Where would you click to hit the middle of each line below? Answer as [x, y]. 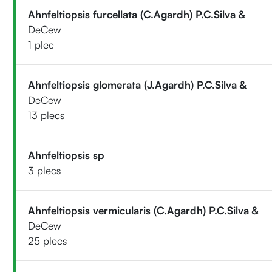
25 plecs [48, 240]
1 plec [41, 44]
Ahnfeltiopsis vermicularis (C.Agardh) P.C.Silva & [144, 210]
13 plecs [46, 115]
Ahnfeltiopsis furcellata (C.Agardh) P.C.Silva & [137, 14]
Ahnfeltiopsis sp [66, 155]
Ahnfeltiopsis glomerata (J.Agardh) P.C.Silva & [138, 84]
